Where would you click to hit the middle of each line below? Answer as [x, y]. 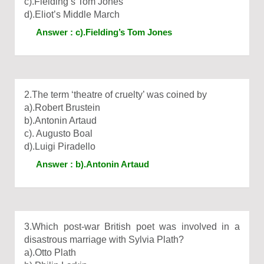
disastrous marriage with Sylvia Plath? [104, 240]
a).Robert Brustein [62, 108]
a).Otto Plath [50, 253]
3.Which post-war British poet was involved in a [132, 227]
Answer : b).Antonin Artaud [93, 164]
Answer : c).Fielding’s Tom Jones [104, 32]
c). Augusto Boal [58, 133]
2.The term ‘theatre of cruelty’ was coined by [115, 95]
